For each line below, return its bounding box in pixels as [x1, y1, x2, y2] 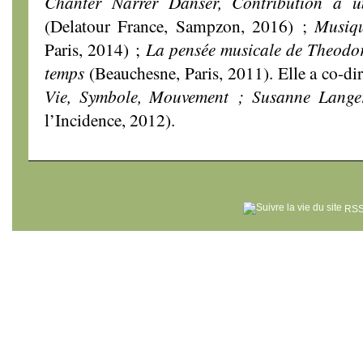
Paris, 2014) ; [45, 37, 146, 61]
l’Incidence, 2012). [45, 108, 175, 131]
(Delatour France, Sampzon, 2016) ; [45, 14, 315, 37]
